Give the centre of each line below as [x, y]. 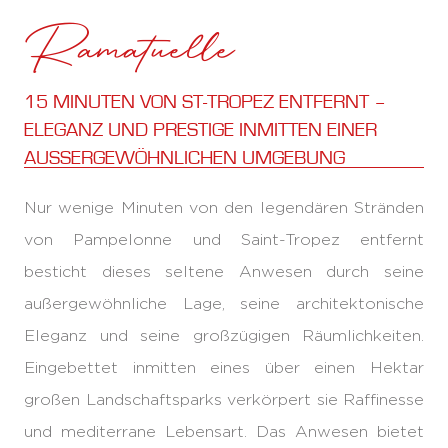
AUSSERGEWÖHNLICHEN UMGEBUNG [178, 158]
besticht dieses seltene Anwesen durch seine [224, 271]
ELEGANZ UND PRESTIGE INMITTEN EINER [200, 130]
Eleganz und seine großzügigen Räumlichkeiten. [224, 335]
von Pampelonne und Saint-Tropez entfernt [224, 239]
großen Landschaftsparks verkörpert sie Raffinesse [224, 399]
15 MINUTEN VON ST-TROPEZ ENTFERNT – [205, 102]
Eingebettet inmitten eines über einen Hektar [224, 367]
